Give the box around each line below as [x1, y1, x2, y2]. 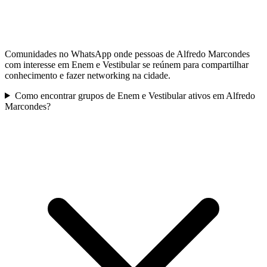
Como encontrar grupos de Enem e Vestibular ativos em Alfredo [14, 90, 255, 101]
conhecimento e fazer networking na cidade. [5, 70, 170, 80]
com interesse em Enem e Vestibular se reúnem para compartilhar [5, 59, 249, 70]
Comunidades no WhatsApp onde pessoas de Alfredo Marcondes [5, 48, 250, 59]
